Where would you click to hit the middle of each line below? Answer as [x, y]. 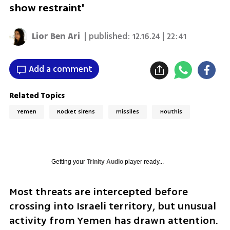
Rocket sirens [76, 112]
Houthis [171, 112]
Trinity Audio [105, 161]
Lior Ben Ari [56, 37]
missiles [128, 112]
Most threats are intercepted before [98, 191]
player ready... [143, 161]
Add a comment [60, 69]
